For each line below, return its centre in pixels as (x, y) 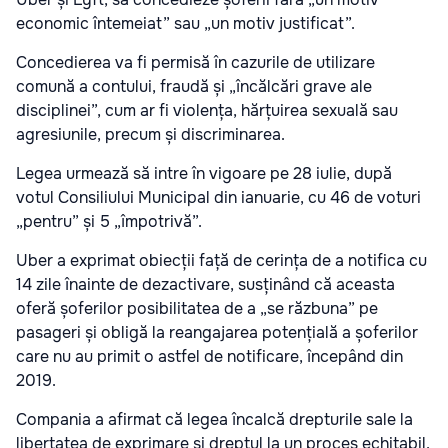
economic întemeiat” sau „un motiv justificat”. (185, 24)
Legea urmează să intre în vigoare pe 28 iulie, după (204, 174)
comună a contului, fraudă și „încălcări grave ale (194, 87)
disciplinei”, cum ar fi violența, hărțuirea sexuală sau (207, 111)
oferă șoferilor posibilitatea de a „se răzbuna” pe (197, 309)
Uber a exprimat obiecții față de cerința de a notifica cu (221, 261)
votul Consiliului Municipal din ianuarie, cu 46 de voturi (218, 198)
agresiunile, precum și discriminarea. (150, 135)
